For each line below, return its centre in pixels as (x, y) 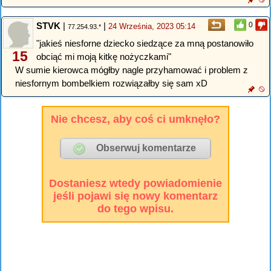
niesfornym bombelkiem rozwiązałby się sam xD (111, 83)
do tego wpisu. (135, 208)
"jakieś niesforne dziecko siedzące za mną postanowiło (145, 44)
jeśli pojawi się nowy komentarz (135, 196)
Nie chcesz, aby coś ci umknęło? (135, 119)
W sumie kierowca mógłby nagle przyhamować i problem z (132, 70)
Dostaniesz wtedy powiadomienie (135, 183)
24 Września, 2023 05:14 (152, 26)
